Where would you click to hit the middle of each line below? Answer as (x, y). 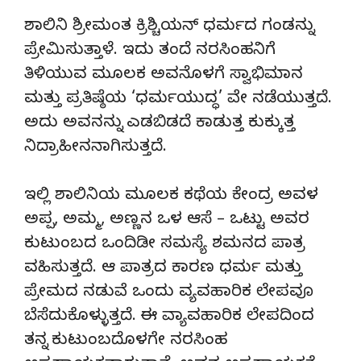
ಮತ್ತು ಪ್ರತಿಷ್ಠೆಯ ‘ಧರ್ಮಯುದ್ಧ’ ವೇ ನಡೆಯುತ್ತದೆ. (178, 100)
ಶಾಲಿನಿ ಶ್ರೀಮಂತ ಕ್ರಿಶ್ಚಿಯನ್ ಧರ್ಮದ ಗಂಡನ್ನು (169, 27)
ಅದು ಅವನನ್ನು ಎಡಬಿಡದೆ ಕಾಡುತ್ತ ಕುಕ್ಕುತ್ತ (160, 124)
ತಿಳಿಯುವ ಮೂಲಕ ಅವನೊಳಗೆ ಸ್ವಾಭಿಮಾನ (164, 76)
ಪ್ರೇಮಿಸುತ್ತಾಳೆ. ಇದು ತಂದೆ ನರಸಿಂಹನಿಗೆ (150, 52)
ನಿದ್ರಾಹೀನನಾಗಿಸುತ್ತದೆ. (95, 148)
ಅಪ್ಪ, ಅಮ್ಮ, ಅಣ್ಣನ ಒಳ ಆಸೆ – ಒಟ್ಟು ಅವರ (167, 221)
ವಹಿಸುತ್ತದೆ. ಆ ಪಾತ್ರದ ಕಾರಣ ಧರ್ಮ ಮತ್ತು (163, 269)
